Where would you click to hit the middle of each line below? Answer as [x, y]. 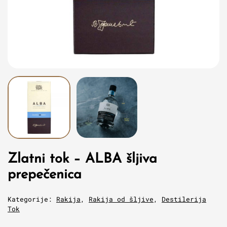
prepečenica [45, 175]
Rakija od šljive [121, 199]
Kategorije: [30, 199]
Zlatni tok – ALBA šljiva [82, 159]
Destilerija [184, 199]
